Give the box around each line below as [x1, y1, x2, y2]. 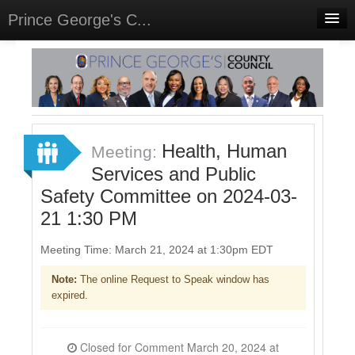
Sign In [16, 131, 54, 144]
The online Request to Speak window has [77, 273, 269, 285]
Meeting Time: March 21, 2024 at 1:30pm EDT [40, 242, 273, 256]
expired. [52, 289, 88, 301]
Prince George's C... [8, 11, 151, 29]
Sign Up [26, 162, 72, 176]
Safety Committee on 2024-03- [40, 185, 297, 207]
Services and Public [91, 162, 256, 185]
